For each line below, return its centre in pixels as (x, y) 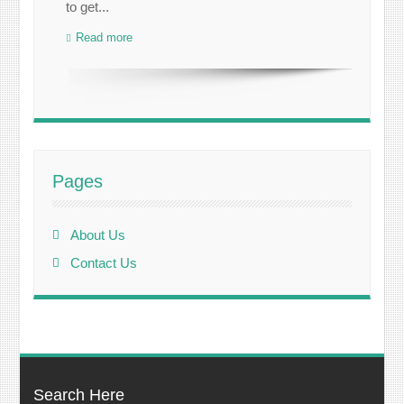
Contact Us (104, 263)
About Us (98, 235)
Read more (105, 38)
